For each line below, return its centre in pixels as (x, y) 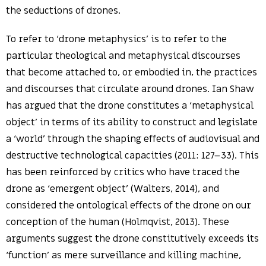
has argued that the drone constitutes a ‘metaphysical (130, 106)
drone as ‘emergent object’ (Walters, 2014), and (113, 189)
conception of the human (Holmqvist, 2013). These (118, 222)
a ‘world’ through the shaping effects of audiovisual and (133, 139)
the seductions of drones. (63, 11)
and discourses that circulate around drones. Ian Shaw (130, 89)
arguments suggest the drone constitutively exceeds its (132, 239)
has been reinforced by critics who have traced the (123, 172)
